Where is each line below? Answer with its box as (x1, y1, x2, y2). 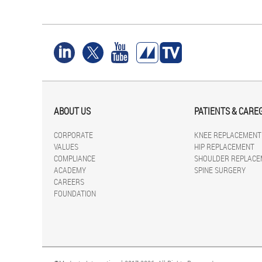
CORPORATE (54, 129, 93, 141)
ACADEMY (54, 164, 86, 176)
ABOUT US (54, 105, 91, 118)
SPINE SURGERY (194, 164, 246, 176)
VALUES (54, 141, 78, 153)
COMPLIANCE (54, 153, 95, 164)
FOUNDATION (54, 188, 96, 199)
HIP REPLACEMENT (194, 141, 254, 153)
